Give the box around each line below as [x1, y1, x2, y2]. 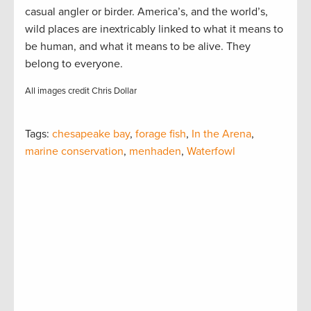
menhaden [129, 144, 181, 159]
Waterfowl [187, 144, 235, 159]
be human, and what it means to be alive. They [25, 40, 251, 54]
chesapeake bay [52, 127, 130, 142]
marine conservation [25, 144, 124, 159]
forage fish [135, 127, 186, 142]
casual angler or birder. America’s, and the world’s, [25, 5, 268, 19]
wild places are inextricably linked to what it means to [25, 22, 283, 37]
